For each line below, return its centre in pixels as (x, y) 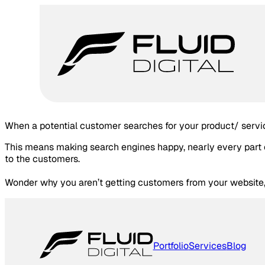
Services (207, 246)
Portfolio (171, 246)
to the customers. (42, 159)
